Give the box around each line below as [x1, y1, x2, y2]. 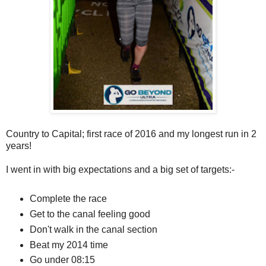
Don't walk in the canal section [29, 224, 157, 235]
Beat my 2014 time [29, 239, 108, 250]
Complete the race [29, 193, 107, 204]
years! [6, 140, 31, 151]
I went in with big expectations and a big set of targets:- [6, 164, 235, 175]
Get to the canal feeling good [29, 208, 150, 219]
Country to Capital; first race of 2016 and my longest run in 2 [6, 128, 256, 139]
